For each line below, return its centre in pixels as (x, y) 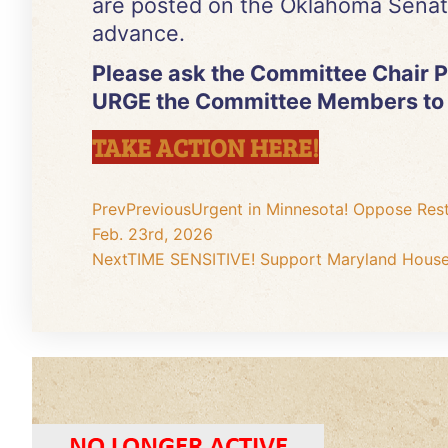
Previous (158, 208)
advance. (138, 33)
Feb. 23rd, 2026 (152, 233)
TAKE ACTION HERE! (205, 146)
